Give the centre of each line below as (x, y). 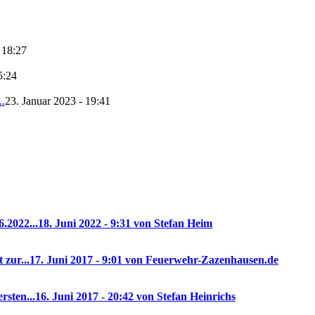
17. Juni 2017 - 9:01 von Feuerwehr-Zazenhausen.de (154, 260)
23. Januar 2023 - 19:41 (58, 101)
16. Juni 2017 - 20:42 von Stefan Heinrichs (135, 297)
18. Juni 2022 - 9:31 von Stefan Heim (125, 224)
